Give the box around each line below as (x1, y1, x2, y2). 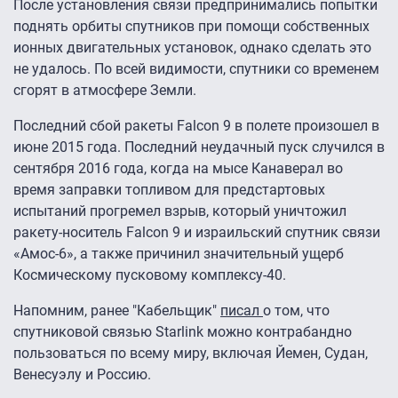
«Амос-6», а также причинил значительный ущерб (13, 245, 344, 263)
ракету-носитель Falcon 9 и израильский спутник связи (13, 224, 380, 242)
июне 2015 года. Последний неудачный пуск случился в (13, 139, 385, 156)
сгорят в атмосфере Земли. (13, 82, 196, 99)
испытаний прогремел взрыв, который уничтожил (13, 203, 346, 220)
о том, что (263, 302, 330, 320)
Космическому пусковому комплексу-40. (13, 267, 286, 284)
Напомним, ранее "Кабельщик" (13, 302, 220, 320)
